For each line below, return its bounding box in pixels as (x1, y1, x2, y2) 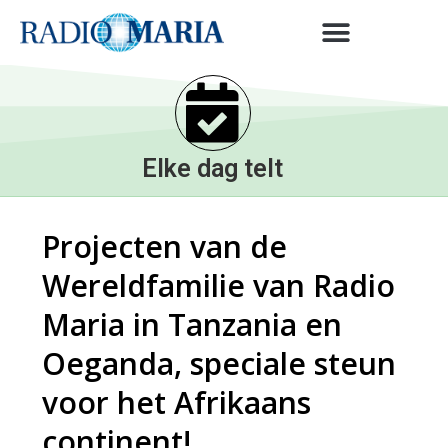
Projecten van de (42, 226, 288, 267)
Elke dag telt (142, 154, 284, 183)
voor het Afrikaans (42, 382, 312, 423)
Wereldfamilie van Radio (42, 265, 396, 306)
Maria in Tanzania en (42, 304, 343, 345)
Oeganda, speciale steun (42, 343, 397, 384)
